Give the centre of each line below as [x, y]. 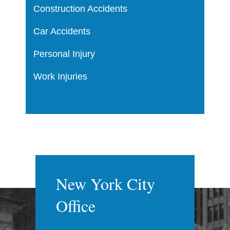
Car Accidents [62, 31]
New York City [106, 183]
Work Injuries [60, 76]
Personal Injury [64, 54]
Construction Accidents [80, 8]
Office [76, 205]
